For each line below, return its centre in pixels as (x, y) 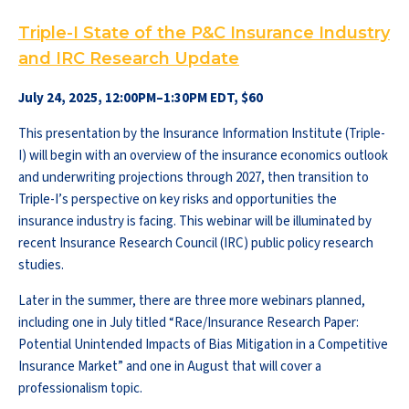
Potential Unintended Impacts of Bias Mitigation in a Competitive (203, 345)
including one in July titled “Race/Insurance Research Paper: (189, 323)
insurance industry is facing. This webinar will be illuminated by (195, 221)
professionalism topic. (83, 388)
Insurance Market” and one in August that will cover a (170, 367)
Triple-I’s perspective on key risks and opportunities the (178, 199)
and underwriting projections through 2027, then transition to (194, 178)
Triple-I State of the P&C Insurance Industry (204, 33)
